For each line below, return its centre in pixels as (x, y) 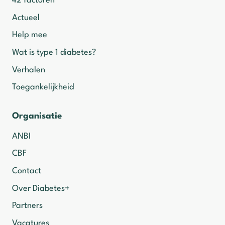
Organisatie (37, 116)
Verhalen (29, 70)
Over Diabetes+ (41, 188)
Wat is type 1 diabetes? (54, 53)
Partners (27, 206)
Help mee (30, 35)
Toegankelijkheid (43, 87)
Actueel (26, 18)
